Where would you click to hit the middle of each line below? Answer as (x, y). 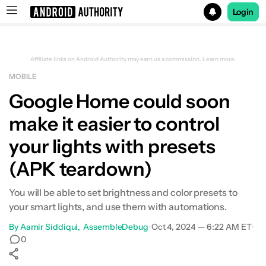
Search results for (67, 44)
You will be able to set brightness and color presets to (123, 192)
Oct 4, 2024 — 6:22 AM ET (201, 227)
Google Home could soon (120, 101)
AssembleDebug (116, 227)
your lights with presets (112, 146)
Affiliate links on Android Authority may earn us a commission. (116, 59)
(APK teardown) (80, 169)
